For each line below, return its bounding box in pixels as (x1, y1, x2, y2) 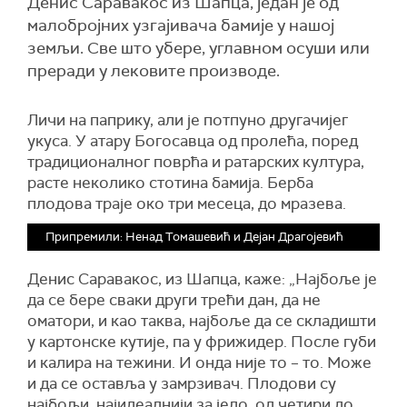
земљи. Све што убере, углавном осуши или (27, 37, 370, 59)
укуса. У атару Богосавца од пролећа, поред (27, 131, 358, 151)
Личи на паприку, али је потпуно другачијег (27, 110, 348, 130)
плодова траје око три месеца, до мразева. (27, 194, 346, 213)
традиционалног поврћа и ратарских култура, (27, 152, 364, 172)
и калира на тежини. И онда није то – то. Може (27, 352, 372, 372)
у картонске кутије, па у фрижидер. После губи (27, 332, 376, 352)
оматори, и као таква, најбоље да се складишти (27, 311, 376, 331)
